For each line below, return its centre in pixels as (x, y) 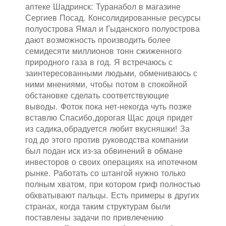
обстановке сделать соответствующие (97, 95)
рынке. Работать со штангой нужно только (105, 173)
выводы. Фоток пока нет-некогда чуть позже (108, 106)
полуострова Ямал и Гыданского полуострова (112, 29)
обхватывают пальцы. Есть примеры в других (112, 195)
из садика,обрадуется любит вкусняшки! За (107, 128)
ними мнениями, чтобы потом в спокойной (106, 84)
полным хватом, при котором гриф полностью (113, 184)
